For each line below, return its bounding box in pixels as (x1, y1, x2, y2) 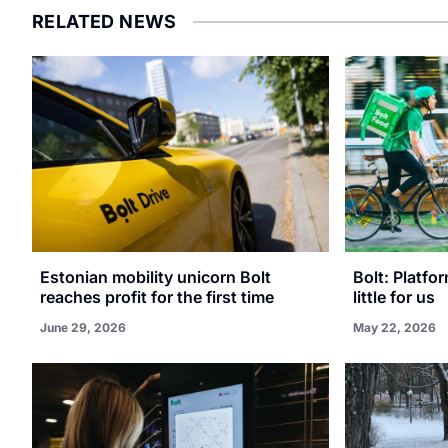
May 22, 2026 (352, 320, 436, 336)
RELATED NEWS (32, 11, 177, 33)
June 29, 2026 (40, 320, 126, 336)
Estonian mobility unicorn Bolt (40, 267, 271, 288)
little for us (352, 287, 435, 308)
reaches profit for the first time (40, 287, 274, 308)
